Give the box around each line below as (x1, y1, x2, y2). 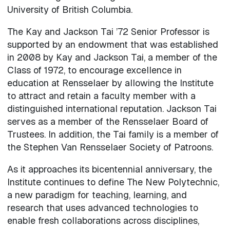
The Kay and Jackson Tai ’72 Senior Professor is (7, 25, 209, 37)
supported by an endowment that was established (7, 38, 218, 50)
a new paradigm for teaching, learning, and (7, 188, 187, 201)
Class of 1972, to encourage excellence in (7, 64, 182, 76)
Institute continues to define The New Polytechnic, (7, 176, 219, 188)
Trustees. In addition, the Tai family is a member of (7, 128, 219, 140)
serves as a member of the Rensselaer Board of (7, 115, 208, 127)
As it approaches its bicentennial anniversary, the (7, 163, 212, 175)
